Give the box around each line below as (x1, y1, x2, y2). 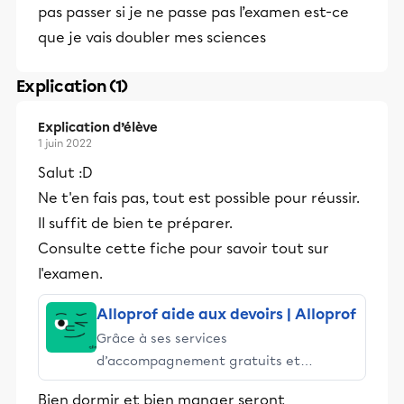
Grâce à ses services (96, 330, 227, 346)
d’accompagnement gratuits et (96, 353, 300, 369)
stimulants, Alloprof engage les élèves (96, 375, 344, 391)
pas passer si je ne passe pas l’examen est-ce (38, 4, 349, 21)
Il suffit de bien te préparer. (38, 215, 233, 232)
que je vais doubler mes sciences (38, 29, 266, 46)
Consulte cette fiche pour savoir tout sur (38, 240, 329, 257)
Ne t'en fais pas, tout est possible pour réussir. (38, 189, 360, 207)
